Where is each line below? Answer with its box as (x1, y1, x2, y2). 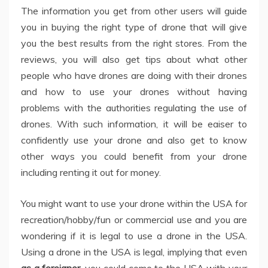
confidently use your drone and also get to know (21, 133, 247, 146)
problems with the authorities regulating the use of (21, 101, 247, 114)
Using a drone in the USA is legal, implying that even (21, 245, 247, 258)
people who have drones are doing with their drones (21, 69, 247, 81)
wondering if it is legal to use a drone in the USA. (21, 229, 247, 242)
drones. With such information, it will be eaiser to (21, 117, 247, 130)
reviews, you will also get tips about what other (21, 53, 247, 65)
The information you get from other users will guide (21, 4, 247, 17)
